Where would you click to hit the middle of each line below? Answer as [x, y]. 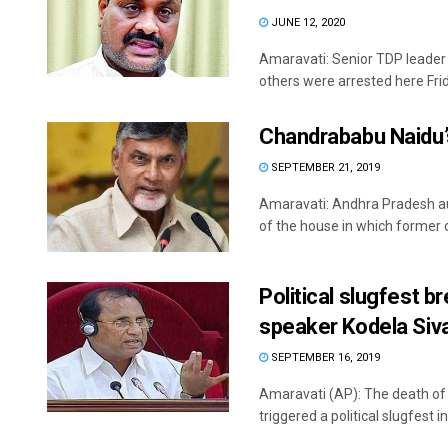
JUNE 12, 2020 [306, 23]
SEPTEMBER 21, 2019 [324, 168]
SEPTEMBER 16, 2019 [324, 358]
